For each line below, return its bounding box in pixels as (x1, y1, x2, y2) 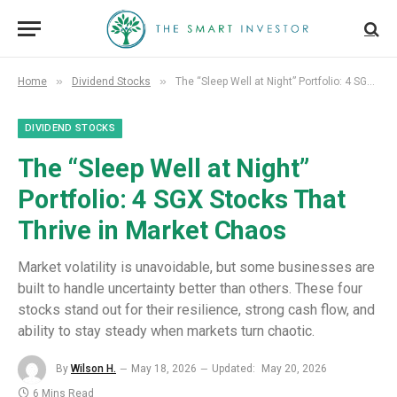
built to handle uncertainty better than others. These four (18, 280, 362, 297)
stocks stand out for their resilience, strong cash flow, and (18, 301, 375, 318)
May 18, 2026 (131, 362, 197, 376)
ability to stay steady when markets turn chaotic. (18, 323, 315, 339)
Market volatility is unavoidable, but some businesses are (18, 259, 375, 276)
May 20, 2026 (261, 362, 327, 376)
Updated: (212, 362, 255, 376)
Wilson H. (71, 362, 116, 376)
